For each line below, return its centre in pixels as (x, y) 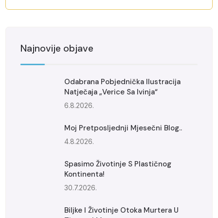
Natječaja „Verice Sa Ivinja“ (111, 92)
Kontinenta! (85, 174)
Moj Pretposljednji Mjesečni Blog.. (123, 128)
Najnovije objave (57, 48)
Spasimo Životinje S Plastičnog (118, 164)
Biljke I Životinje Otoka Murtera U (122, 210)
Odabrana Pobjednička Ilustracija (123, 82)
